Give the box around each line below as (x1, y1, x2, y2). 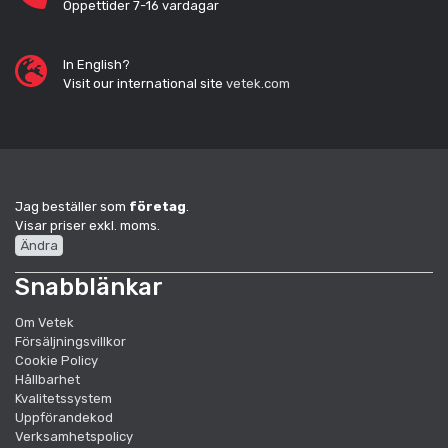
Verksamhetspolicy (15, 428, 133, 444)
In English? (63, 56, 130, 72)
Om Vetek (15, 314, 74, 330)
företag (129, 198, 186, 214)
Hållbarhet (15, 371, 80, 387)
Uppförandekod (15, 409, 113, 425)
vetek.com (226, 75, 290, 91)
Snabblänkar (15, 272, 163, 301)
